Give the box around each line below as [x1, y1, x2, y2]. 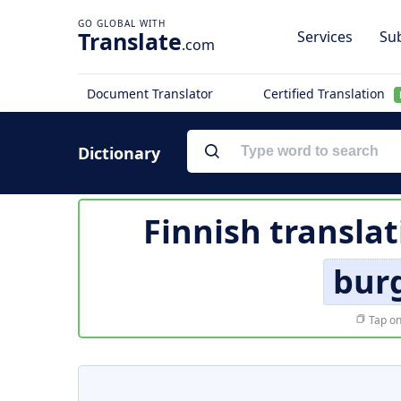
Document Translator [87, 85, 213, 102]
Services [297, 27, 353, 47]
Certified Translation [262, 85, 388, 102]
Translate [78, 26, 182, 56]
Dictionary [78, 142, 160, 164]
